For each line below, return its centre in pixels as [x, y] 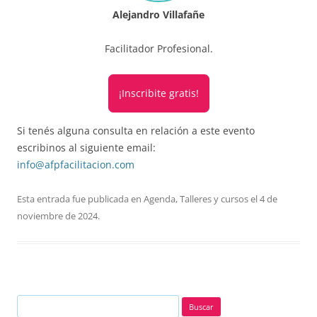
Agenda [160, 198]
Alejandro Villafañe [158, 14]
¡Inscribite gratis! [158, 93]
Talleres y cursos [214, 198]
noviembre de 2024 [57, 215]
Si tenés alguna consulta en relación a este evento [136, 130]
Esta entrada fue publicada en [80, 198]
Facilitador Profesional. [158, 48]
